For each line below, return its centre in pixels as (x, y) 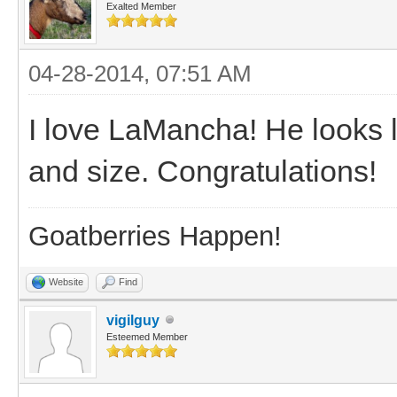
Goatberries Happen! (155, 236)
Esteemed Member (147, 336)
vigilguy (133, 320)
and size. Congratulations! (202, 171)
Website (66, 281)
